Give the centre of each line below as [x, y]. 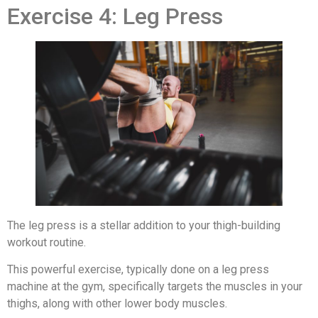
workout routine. [46, 242]
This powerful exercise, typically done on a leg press [138, 270]
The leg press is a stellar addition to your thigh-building [144, 225]
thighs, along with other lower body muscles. [117, 304]
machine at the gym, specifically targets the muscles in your [155, 287]
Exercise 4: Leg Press [115, 16]
